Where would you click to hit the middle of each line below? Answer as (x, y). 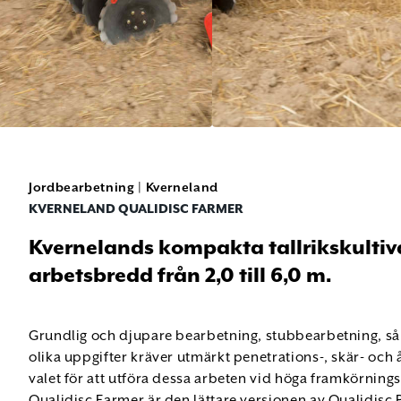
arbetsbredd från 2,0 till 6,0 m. (180, 276)
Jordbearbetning (82, 188)
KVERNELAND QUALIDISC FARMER (136, 209)
